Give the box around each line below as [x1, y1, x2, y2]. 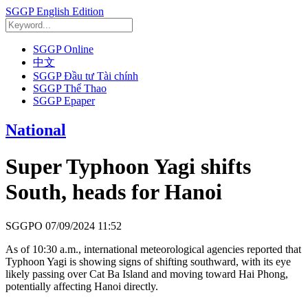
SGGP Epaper [33, 95, 95, 107]
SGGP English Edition [5, 5, 104, 17]
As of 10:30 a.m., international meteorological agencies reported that [5, 243, 301, 255]
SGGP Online [33, 43, 93, 55]
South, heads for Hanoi [5, 179, 222, 205]
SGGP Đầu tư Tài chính [33, 70, 138, 82]
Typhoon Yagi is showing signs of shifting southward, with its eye [5, 255, 291, 267]
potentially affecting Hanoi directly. [5, 280, 158, 292]
